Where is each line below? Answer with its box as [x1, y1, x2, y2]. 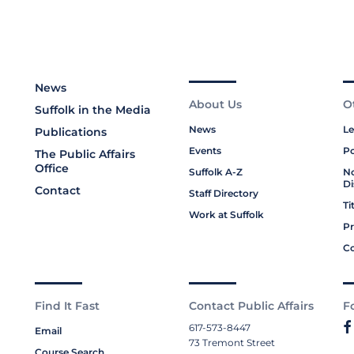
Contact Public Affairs [189, 298, 314, 313]
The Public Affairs [35, 146, 135, 161]
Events [189, 144, 221, 156]
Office [35, 160, 69, 175]
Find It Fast [35, 298, 100, 313]
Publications [35, 124, 107, 139]
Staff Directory [189, 186, 258, 199]
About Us [189, 96, 242, 111]
